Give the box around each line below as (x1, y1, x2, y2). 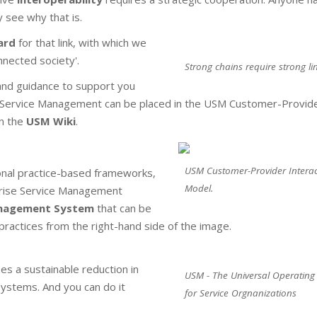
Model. (184, 182, 213, 195)
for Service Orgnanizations (184, 287, 296, 299)
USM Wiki (26, 114, 76, 128)
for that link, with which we (16, 35, 146, 50)
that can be (94, 201, 151, 215)
